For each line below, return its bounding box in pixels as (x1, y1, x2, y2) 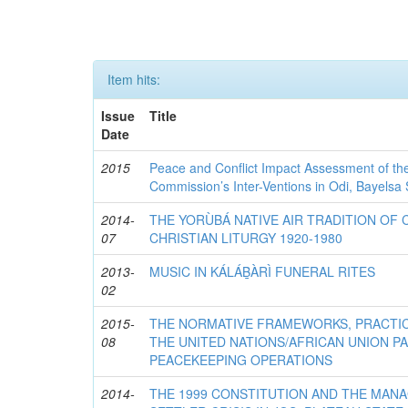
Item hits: (107, 70, 160, 88)
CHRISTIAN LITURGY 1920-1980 (149, 229, 343, 247)
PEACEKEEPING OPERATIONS (149, 351, 333, 369)
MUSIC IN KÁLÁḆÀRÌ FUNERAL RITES (149, 262, 376, 280)
